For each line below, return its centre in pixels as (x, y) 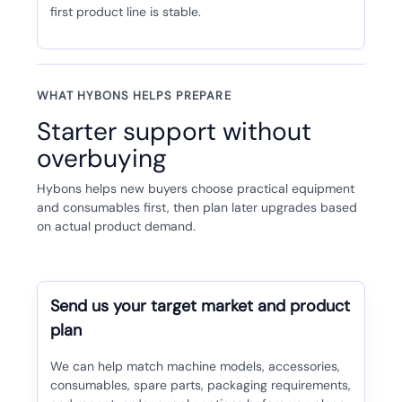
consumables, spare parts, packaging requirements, (200, 385)
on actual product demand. (116, 227)
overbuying (101, 159)
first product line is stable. (125, 12)
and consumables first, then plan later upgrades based (197, 208)
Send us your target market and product (200, 306)
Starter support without (174, 132)
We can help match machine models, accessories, (195, 367)
